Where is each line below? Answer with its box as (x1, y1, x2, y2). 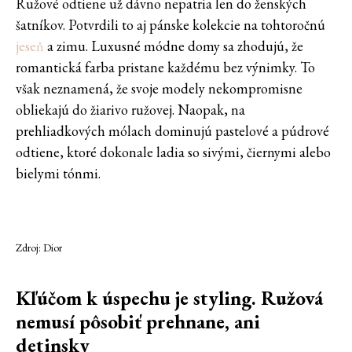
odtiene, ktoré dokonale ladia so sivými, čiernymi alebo (16, 142, 331, 161)
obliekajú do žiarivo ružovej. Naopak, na (16, 100, 245, 119)
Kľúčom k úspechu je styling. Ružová (16, 284, 323, 310)
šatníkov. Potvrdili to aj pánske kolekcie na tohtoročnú (16, 15, 325, 34)
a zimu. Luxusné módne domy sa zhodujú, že (44, 36, 303, 55)
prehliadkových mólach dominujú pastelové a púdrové (16, 121, 329, 140)
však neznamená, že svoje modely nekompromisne (16, 79, 302, 97)
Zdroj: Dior (16, 240, 62, 255)
